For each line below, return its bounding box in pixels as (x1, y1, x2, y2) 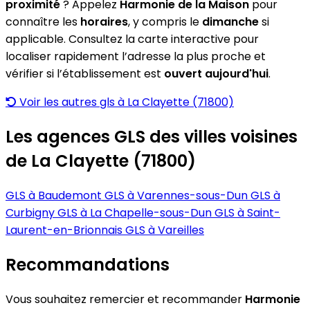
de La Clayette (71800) (6, 149, 196, 173)
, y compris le (128, 14, 202, 30)
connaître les (6, 14, 80, 30)
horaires (80, 14, 128, 30)
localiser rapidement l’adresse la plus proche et (6, 48, 266, 65)
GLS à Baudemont (6, 188, 104, 204)
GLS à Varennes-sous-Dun (104, 188, 250, 204)
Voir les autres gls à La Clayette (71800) (17, 94, 234, 111)
